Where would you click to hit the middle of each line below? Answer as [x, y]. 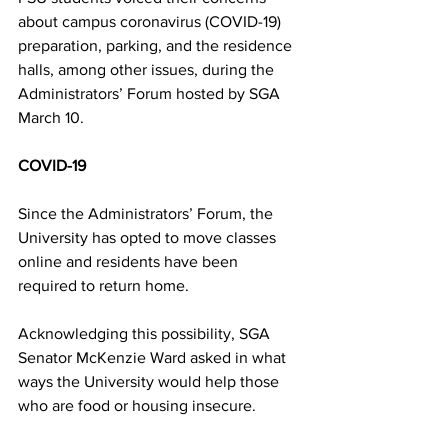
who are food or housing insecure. [137, 405]
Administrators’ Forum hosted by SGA [151, 93]
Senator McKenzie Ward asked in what [154, 357]
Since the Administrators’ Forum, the [147, 213]
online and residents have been [130, 261]
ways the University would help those [150, 381]
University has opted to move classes [149, 237]
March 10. [51, 117]
